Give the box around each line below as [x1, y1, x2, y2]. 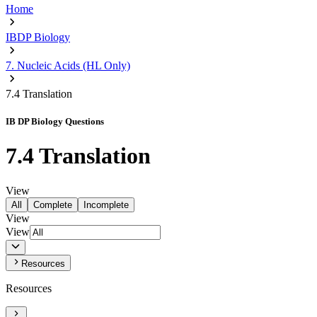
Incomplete [83, 199, 129, 210]
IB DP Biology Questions [6, 116, 104, 127]
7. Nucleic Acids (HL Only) [6, 59, 130, 71]
